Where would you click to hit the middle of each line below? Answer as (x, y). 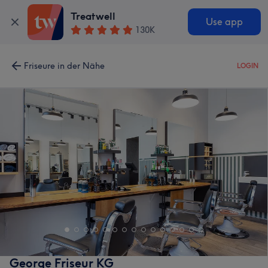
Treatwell (93, 16)
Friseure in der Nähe (64, 66)
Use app (224, 22)
